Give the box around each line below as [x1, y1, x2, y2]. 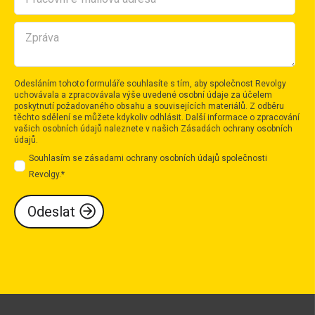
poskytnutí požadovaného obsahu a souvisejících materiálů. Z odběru [14, 101, 284, 111]
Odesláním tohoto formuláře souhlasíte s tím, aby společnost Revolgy [14, 78, 286, 89]
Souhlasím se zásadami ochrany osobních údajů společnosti [29, 153, 267, 163]
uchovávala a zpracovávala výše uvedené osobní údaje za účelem [14, 89, 272, 100]
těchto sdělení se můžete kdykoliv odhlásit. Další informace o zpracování [14, 112, 300, 122]
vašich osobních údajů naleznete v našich [14, 123, 181, 134]
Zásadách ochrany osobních [181, 123, 292, 134]
